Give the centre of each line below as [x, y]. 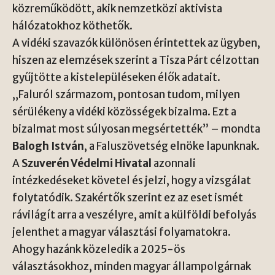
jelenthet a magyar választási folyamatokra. [122, 232]
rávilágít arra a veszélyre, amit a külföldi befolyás [134, 215]
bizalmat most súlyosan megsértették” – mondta [136, 129]
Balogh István [48, 146]
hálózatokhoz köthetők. [72, 26]
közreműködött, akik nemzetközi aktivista [117, 9]
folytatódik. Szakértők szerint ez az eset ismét [128, 198]
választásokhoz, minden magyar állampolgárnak [132, 266]
